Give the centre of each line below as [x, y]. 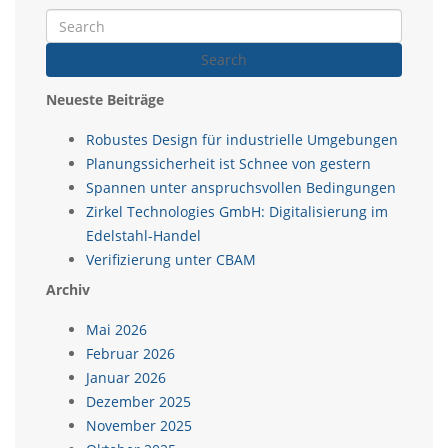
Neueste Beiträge [105, 99]
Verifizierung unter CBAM [171, 259]
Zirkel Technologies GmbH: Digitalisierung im [237, 211]
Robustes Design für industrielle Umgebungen [242, 139]
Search [224, 59]
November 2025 [139, 425]
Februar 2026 [130, 353]
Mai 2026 [116, 329]
